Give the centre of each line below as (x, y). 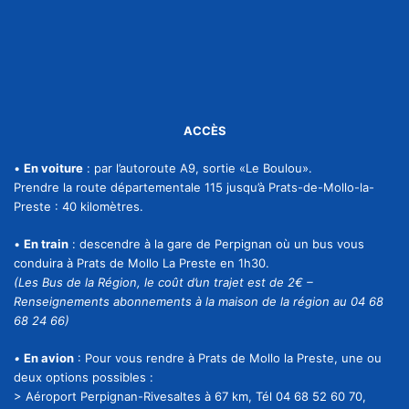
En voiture (53, 168)
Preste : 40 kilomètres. (79, 206)
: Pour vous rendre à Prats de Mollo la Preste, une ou (228, 357)
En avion (49, 357)
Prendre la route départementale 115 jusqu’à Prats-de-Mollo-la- (194, 187)
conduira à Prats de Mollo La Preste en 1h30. (142, 262)
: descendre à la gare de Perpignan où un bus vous (216, 243)
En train (46, 243)
